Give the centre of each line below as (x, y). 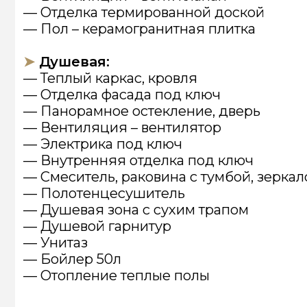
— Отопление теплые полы (103, 114)
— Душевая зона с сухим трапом (121, 56)
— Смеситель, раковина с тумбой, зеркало (149, 26)
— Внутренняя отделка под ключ (123, 11)
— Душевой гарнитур (86, 70)
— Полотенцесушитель (93, 41)
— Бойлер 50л (64, 100)
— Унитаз (49, 85)
